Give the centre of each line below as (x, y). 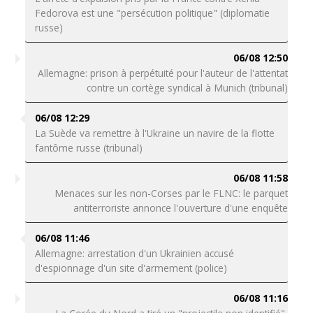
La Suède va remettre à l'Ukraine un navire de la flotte (154, 133)
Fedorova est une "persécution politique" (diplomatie (152, 13)
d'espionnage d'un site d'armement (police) (131, 268)
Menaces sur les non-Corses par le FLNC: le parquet (172, 193)
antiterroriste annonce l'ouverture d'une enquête (181, 208)
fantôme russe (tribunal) (88, 148)
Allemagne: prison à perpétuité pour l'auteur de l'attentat (163, 73)
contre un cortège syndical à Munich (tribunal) (188, 88)
